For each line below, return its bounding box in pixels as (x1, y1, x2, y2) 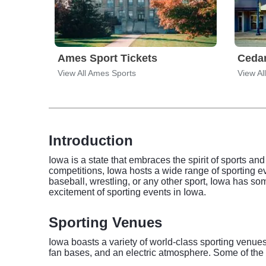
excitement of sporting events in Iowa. (49, 187, 206, 197)
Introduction (49, 132, 133, 148)
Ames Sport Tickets (58, 52, 157, 64)
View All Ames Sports (58, 68, 136, 78)
